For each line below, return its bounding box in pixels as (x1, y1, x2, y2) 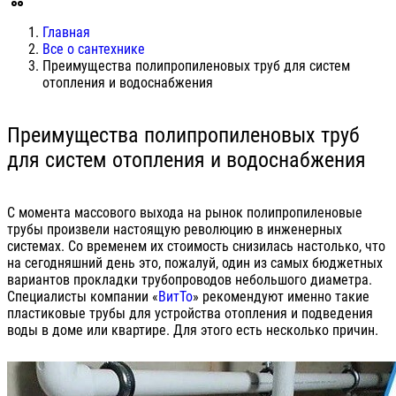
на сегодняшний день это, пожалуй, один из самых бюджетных (7, 254, 383, 271)
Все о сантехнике (42, 41, 145, 57)
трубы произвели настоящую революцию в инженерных (7, 220, 342, 238)
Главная (42, 24, 90, 41)
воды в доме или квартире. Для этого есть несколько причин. (7, 321, 378, 339)
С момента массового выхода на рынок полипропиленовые (7, 203, 362, 221)
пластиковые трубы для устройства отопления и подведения (7, 304, 373, 322)
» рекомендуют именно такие (193, 287, 369, 305)
